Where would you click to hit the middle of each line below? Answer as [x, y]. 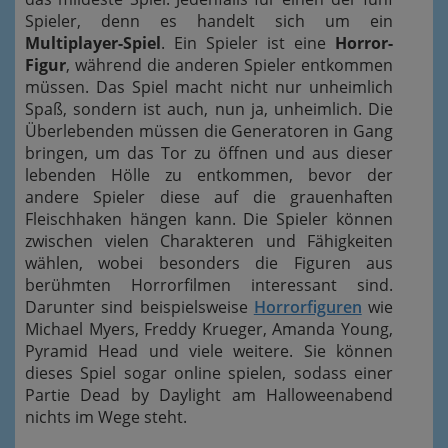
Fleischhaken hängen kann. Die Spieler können [209, 219]
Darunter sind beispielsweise [139, 307]
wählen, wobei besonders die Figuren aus [209, 263]
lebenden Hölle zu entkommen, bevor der [209, 175]
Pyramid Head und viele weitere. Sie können [209, 351]
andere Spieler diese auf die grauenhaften [209, 197]
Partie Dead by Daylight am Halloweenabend [209, 395]
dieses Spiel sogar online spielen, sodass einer [209, 373]
